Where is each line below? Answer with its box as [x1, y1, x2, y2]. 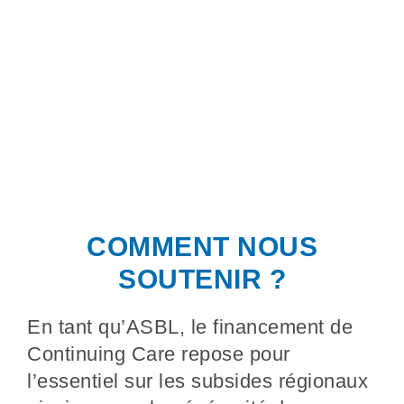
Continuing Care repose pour [27, 342, 290, 365]
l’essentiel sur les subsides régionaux [27, 369, 368, 392]
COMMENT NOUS [87, 231, 317, 262]
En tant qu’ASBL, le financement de [27, 315, 353, 338]
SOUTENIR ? [118, 263, 286, 294]
